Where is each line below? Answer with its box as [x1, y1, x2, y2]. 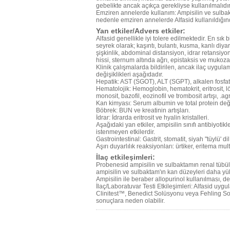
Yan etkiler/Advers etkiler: [96, 27, 185, 35]
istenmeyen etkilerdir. [96, 128, 155, 136]
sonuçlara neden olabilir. [96, 197, 165, 204]
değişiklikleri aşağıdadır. [96, 71, 163, 78]
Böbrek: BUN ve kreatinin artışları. [96, 107, 190, 114]
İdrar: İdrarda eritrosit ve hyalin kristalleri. [96, 114, 209, 121]
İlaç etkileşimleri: [96, 153, 155, 161]
